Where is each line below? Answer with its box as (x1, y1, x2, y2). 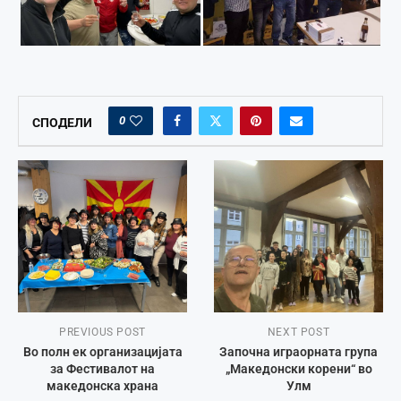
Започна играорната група (219, 344, 378, 359)
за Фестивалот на (50, 361, 155, 376)
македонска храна (47, 378, 158, 393)
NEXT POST (267, 325, 330, 338)
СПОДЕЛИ (32, 115, 92, 130)
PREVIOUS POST (59, 325, 146, 338)
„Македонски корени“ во (225, 361, 372, 376)
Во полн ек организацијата (22, 344, 183, 359)
